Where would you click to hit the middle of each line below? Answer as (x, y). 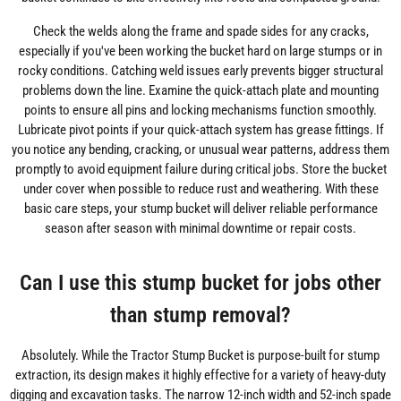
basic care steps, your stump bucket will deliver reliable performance (200, 208)
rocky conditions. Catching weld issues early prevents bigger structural (200, 70)
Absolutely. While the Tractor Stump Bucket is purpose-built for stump (200, 355)
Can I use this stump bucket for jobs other (200, 282)
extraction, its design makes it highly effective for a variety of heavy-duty (200, 375)
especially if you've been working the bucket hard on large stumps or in (200, 51)
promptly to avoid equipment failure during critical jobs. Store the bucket (200, 169)
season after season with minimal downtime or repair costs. (200, 228)
